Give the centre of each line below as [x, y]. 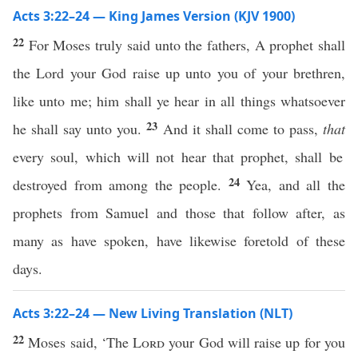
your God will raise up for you [255, 342]
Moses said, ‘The [81, 342]
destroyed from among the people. [121, 185]
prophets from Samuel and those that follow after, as [179, 213]
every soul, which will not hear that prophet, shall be [178, 157]
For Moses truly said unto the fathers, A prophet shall [187, 45]
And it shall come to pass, [243, 129]
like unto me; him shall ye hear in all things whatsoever [179, 101]
